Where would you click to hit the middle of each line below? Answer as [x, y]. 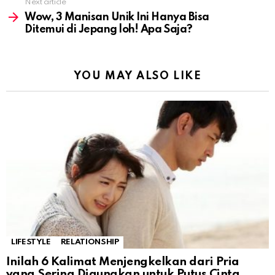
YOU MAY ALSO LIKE [137, 76]
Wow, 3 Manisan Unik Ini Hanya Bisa [117, 17]
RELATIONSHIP [90, 242]
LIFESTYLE [31, 242]
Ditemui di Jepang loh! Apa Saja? [109, 30]
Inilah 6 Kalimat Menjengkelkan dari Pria [123, 262]
